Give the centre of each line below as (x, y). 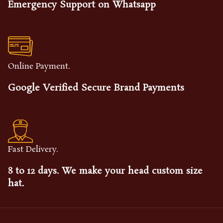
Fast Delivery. (33, 150)
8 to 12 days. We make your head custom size (105, 171)
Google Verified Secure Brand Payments (96, 88)
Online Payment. (39, 67)
